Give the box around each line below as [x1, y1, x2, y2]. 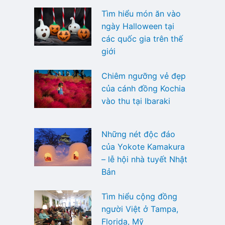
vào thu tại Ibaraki [101, 96, 170, 106]
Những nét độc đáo [101, 129, 175, 140]
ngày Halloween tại [101, 21, 174, 32]
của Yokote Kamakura [101, 142, 185, 152]
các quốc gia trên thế [101, 34, 183, 44]
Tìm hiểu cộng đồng [101, 191, 177, 202]
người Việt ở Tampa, [101, 204, 178, 214]
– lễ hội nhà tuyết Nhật [101, 154, 187, 165]
